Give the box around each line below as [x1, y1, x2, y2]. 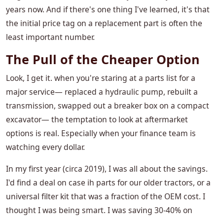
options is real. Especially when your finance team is [6, 128, 196, 139]
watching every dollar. [6, 142, 85, 153]
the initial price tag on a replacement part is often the [6, 18, 202, 29]
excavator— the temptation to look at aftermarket [6, 114, 188, 125]
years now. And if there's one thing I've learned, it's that [6, 4, 210, 15]
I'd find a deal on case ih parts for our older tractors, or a [6, 177, 211, 188]
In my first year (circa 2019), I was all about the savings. [6, 163, 208, 175]
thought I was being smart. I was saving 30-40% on [6, 205, 192, 216]
